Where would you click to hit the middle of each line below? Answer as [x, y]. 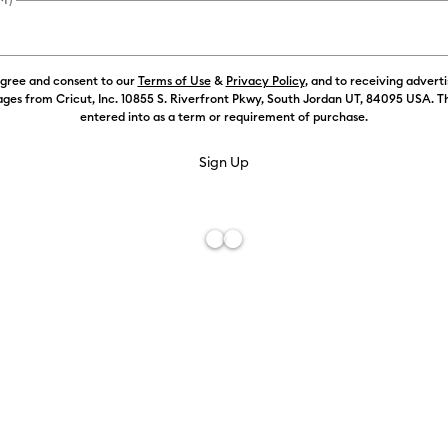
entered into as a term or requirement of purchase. [224, 116]
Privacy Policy [265, 80]
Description [396, 407]
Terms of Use [174, 80]
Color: [377, 59]
